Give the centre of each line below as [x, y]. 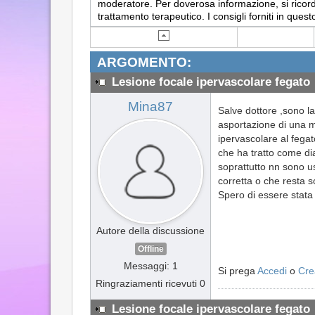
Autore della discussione [150, 230]
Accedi [272, 270]
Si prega [238, 270]
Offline [150, 249]
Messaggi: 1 [150, 265]
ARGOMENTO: [144, 62]
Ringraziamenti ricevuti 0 [150, 283]
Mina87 [150, 106]
